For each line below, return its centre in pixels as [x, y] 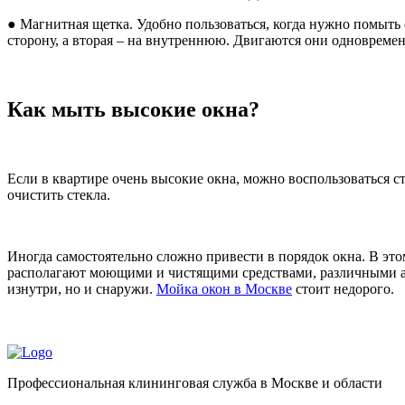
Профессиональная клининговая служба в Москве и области [195, 382]
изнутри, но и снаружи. [82, 288]
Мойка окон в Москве [224, 288]
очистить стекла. [59, 194]
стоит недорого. [343, 288]
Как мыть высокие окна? [133, 109]
